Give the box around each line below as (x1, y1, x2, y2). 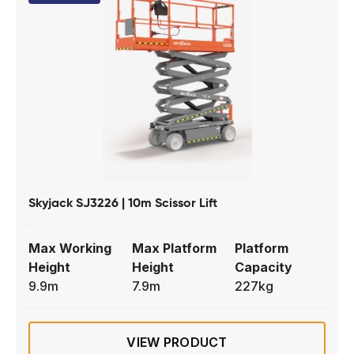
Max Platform (131, 239, 217, 256)
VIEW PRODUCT (126, 333, 228, 350)
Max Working (28, 239, 111, 256)
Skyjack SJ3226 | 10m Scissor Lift (28, 194, 217, 211)
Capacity (235, 258, 293, 275)
